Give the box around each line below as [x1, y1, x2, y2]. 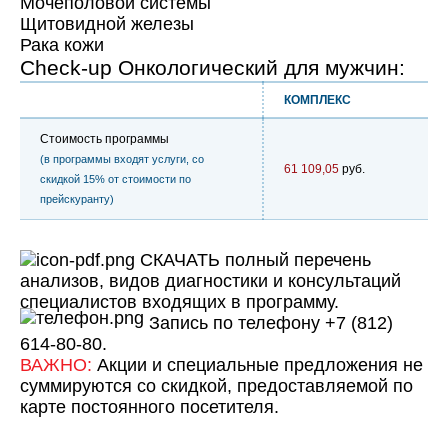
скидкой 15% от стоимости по [40, 172, 191, 185]
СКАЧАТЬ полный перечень [140, 249, 371, 270]
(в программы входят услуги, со [40, 152, 204, 165]
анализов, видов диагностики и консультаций [20, 270, 401, 291]
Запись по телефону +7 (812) [144, 312, 393, 333]
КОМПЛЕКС [284, 92, 351, 107]
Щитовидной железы [20, 13, 194, 34]
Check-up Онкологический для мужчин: [20, 55, 405, 80]
